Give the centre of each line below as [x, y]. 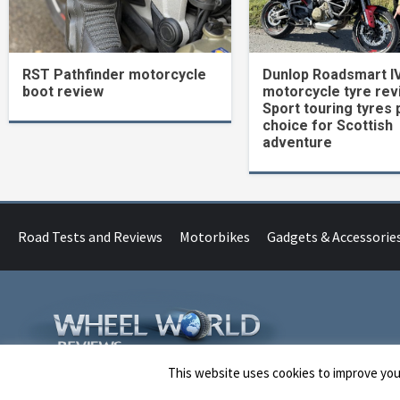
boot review [63, 91]
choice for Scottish [327, 125]
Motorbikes [215, 236]
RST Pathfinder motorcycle [114, 74]
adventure [297, 142]
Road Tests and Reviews [90, 236]
